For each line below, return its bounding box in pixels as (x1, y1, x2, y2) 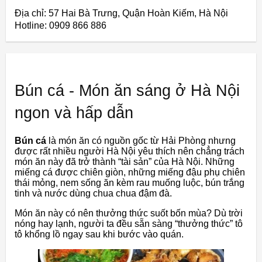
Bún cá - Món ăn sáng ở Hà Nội (15, 81, 240, 99)
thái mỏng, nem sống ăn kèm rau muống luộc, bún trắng (15, 177, 244, 188)
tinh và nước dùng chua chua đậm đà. (15, 188, 172, 198)
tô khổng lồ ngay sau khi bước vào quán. (15, 229, 184, 239)
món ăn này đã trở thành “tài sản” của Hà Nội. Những (15, 156, 235, 167)
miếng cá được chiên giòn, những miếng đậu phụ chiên (15, 167, 245, 177)
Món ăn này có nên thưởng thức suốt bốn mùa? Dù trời (15, 208, 243, 218)
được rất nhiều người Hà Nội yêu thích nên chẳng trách (15, 146, 244, 156)
